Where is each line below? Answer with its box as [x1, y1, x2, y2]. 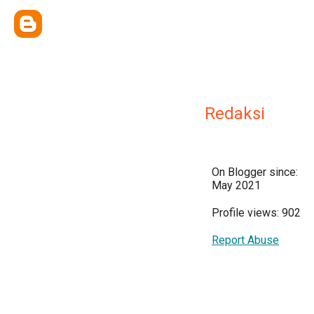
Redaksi [205, 104, 265, 123]
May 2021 [212, 179, 261, 192]
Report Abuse [212, 233, 279, 247]
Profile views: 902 [212, 206, 301, 219]
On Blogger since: [212, 165, 298, 179]
